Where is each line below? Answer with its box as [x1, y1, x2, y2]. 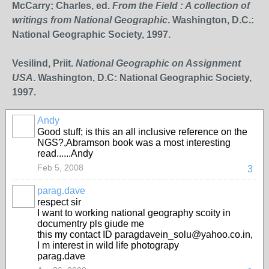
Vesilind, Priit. [12, 58, 76, 68]
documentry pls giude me [37, 219, 144, 229]
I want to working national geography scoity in [37, 208, 231, 218]
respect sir [37, 197, 81, 207]
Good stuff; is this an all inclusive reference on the [37, 127, 247, 137]
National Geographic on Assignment [76, 58, 241, 68]
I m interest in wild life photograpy [37, 240, 179, 250]
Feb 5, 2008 [37, 163, 83, 172]
